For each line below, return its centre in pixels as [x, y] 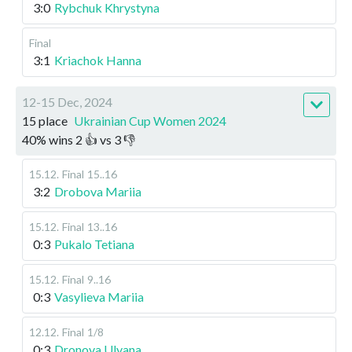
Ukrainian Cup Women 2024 [150, 120]
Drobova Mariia [98, 191]
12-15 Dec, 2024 [67, 101]
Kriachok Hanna [98, 60]
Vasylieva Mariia [99, 296]
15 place [45, 120]
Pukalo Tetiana [94, 244]
